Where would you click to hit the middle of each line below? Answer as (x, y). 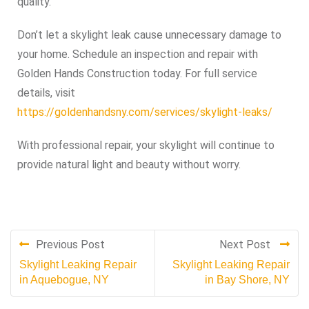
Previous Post (70, 244)
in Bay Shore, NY (247, 279)
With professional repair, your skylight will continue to (146, 145)
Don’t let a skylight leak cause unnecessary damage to (149, 34)
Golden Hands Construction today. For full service (137, 73)
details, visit (46, 92)
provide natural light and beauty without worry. (129, 164)
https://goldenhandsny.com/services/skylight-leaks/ (145, 112)
